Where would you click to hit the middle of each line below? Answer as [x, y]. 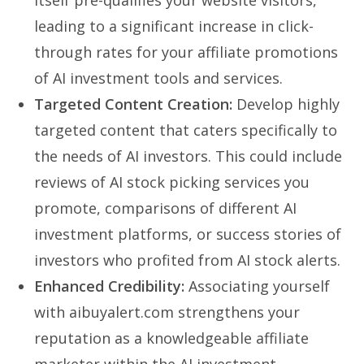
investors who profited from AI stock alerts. [188, 260]
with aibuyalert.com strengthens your [167, 312]
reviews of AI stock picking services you [172, 182]
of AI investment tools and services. [159, 78]
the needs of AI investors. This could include [188, 156]
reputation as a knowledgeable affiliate [172, 338]
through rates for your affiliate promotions [186, 52]
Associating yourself [258, 286]
